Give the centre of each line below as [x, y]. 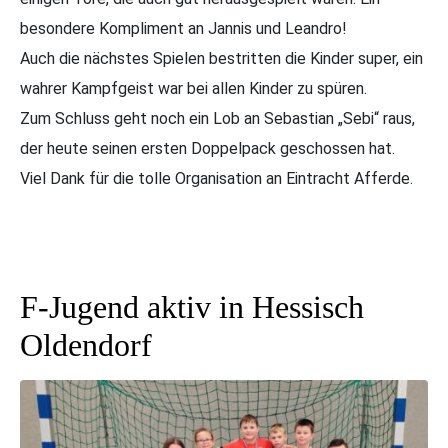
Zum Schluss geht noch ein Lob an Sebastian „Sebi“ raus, [217, 118]
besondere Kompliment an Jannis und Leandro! [183, 28]
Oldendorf [86, 345]
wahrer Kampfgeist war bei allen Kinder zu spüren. [193, 88]
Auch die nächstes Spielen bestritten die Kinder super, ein [221, 58]
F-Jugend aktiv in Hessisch [192, 307]
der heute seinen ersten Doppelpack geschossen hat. [207, 148]
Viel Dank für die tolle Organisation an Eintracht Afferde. [216, 178]
